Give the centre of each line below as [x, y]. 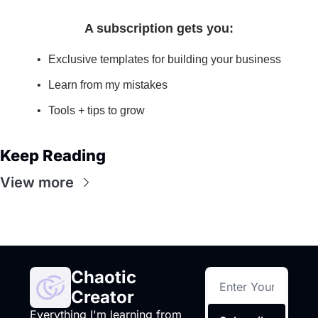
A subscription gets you [157, 29]
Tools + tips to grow [97, 111]
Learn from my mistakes [108, 85]
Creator [103, 297]
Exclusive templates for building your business [165, 60]
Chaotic [104, 278]
